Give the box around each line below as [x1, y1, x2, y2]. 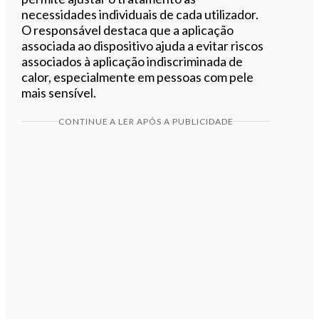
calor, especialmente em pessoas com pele [21, 68, 254, 85]
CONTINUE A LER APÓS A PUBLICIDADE [58, 115, 234, 127]
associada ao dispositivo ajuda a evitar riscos [21, 37, 264, 53]
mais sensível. [21, 84, 97, 100]
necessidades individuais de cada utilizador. [21, 6, 259, 22]
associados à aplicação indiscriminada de [21, 53, 244, 69]
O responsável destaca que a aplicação [21, 21, 234, 38]
